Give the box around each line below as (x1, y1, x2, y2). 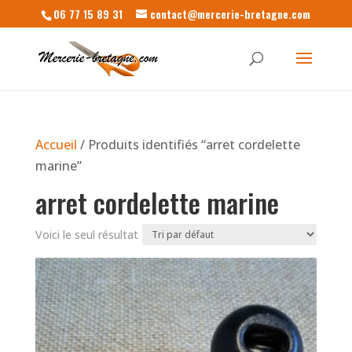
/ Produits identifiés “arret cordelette (76, 136, 300, 153)
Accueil (35, 136, 77, 153)
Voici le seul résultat (35, 227, 138, 242)
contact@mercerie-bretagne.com (150, 5, 311, 22)
